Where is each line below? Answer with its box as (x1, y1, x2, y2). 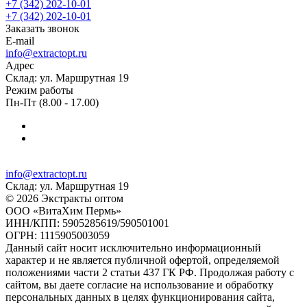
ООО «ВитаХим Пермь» (5, 204, 121, 217)
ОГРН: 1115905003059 (5, 229, 110, 241)
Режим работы (5, 84, 73, 96)
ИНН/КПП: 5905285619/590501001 (5, 217, 169, 229)
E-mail (5, 34, 34, 47)
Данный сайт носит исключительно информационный (5, 241, 261, 254)
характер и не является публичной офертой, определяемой (5, 254, 280, 266)
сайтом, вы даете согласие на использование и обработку (5, 278, 273, 291)
